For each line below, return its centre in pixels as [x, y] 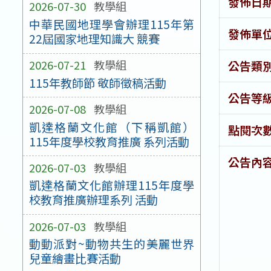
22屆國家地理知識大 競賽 [94, 39]
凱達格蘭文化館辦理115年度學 [112, 185]
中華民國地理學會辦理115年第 [112, 24]
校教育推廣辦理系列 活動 [93, 200]
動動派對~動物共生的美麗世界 [112, 244]
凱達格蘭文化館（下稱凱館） [112, 127]
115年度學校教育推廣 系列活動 [109, 141]
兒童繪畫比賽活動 [75, 259]
